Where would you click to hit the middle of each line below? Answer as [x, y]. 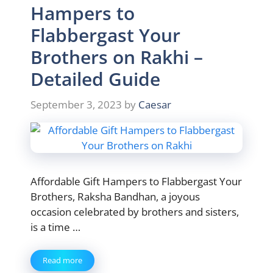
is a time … [55, 227]
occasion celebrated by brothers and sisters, [135, 211]
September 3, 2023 [76, 104]
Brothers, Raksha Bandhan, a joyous [115, 196]
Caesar [155, 104]
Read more [62, 260]
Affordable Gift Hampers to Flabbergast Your [136, 181]
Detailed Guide [95, 79]
